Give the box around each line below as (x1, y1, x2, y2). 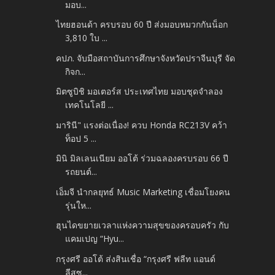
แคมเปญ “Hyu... (65, 233, 125, 245)
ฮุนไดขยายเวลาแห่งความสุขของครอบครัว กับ (56, 219, 230, 231)
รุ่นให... (65, 199, 92, 211)
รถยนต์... (65, 166, 98, 178)
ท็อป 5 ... (65, 132, 97, 144)
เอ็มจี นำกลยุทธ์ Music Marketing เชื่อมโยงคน (56, 185, 231, 198)
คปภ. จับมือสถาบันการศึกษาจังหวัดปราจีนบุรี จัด (56, 52, 236, 64)
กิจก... (65, 65, 86, 77)
